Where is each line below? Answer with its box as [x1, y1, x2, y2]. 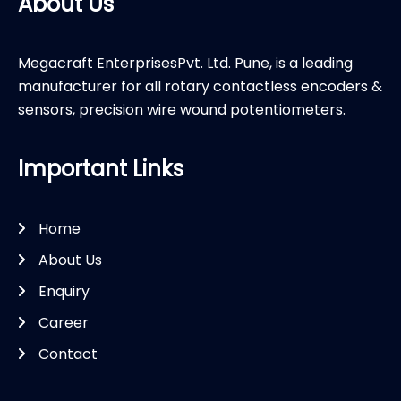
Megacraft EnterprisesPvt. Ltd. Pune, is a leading [18, 53, 353, 74]
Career [38, 312, 89, 334]
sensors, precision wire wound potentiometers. [18, 99, 346, 121]
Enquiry [38, 281, 90, 303]
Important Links [18, 154, 183, 184]
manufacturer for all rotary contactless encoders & [18, 76, 382, 98]
